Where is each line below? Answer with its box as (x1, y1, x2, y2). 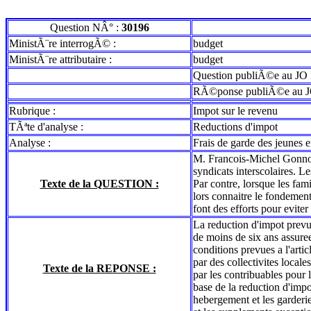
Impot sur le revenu (193, 105, 278, 117)
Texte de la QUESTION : (40, 178, 159, 190)
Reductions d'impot (193, 121, 278, 133)
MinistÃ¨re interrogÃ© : (9, 37, 119, 49)
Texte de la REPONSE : (42, 262, 156, 274)
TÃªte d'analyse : (9, 121, 86, 133)
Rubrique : (9, 105, 58, 117)
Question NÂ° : (49, 22, 121, 33)
